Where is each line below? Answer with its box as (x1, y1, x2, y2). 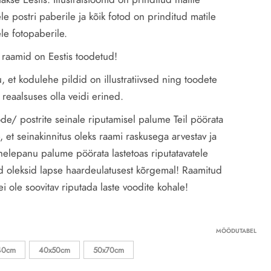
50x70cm (93, 245, 124, 256)
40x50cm (38, 245, 70, 256)
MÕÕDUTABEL (215, 227, 256, 235)
